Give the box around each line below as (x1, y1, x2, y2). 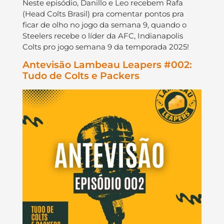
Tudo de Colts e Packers (22, 70, 139, 82)
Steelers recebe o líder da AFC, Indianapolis (22, 30, 183, 40)
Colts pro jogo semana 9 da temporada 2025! (22, 41, 189, 51)
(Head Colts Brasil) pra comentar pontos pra (22, 8, 184, 18)
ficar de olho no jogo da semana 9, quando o (22, 19, 186, 29)
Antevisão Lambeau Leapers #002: (22, 59, 192, 71)
